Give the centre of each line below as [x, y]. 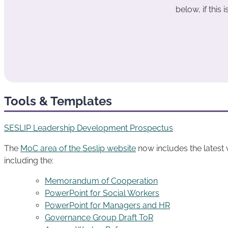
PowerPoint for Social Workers [102, 193]
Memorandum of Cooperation [101, 181]
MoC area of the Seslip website [78, 149]
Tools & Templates [58, 101]
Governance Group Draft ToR [99, 218]
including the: [29, 161]
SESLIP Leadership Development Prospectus [89, 128]
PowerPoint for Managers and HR [107, 206]
